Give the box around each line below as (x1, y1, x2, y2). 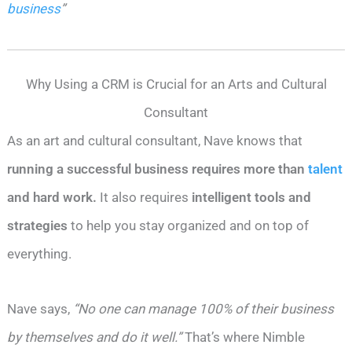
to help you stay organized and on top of (68, 218, 310, 234)
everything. (7, 246, 72, 262)
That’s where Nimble (181, 329, 306, 346)
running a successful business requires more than (7, 161, 309, 178)
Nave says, (7, 301, 71, 317)
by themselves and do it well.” (7, 329, 182, 346)
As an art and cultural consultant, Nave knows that (7, 133, 303, 149)
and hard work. (7, 189, 97, 206)
